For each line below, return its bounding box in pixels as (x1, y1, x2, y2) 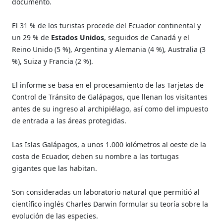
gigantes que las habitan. (12, 163, 98, 173)
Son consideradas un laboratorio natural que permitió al (12, 187, 200, 197)
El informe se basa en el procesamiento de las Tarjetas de (12, 80, 204, 90)
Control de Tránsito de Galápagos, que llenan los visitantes (12, 92, 208, 102)
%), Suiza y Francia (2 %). (12, 56, 94, 66)
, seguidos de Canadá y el (104, 32, 190, 42)
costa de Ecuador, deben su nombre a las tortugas (12, 151, 179, 161)
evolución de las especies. (12, 211, 99, 221)
